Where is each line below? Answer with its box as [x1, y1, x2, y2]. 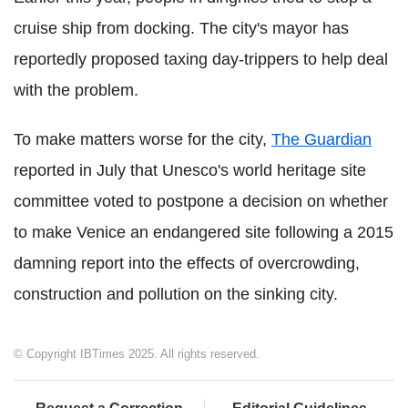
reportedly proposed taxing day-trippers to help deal [14, 50, 388, 69]
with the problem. [14, 81, 138, 100]
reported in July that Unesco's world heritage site [14, 161, 366, 180]
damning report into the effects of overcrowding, [14, 254, 360, 273]
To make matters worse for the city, [14, 130, 271, 149]
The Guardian [271, 130, 372, 149]
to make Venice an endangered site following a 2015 [14, 223, 393, 242]
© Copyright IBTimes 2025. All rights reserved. [14, 347, 260, 362]
